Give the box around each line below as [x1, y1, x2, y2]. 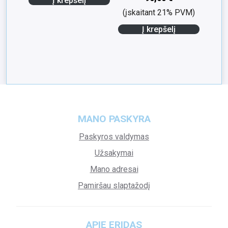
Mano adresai [90, 164, 138, 174]
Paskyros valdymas [79, 131, 149, 141]
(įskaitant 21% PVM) [122, 7, 195, 17]
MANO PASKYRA [77, 112, 151, 125]
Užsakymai [95, 148, 133, 158]
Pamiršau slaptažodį [78, 180, 150, 190]
